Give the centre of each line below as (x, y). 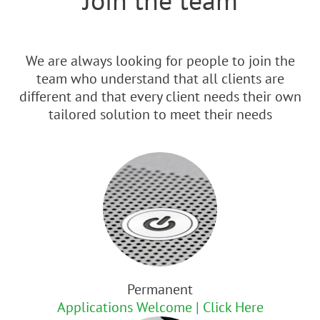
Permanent (160, 289)
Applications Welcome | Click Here (160, 307)
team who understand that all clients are (160, 78)
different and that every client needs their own (160, 96)
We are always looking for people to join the (160, 60)
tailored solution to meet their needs (160, 114)
